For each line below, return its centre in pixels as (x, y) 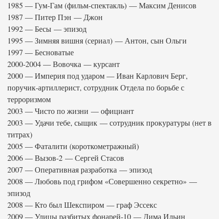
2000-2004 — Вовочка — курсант (64, 64)
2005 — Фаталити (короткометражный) (73, 146)
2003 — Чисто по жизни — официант (71, 111)
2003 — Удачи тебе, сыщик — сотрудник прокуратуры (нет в (109, 122)
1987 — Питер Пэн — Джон (55, 17)
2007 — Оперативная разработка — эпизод (80, 169)
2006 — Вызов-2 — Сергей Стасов (66, 158)
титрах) (20, 134)
